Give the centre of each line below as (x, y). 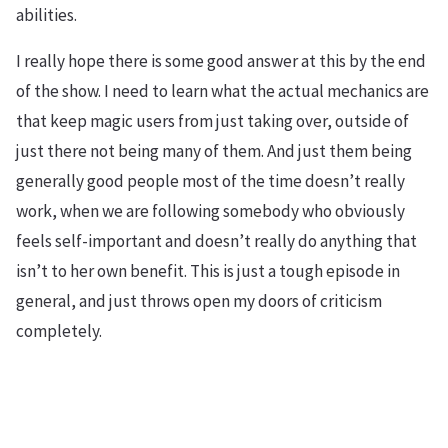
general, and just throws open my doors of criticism (199, 301)
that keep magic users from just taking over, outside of (212, 121)
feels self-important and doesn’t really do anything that (216, 241)
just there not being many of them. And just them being (214, 151)
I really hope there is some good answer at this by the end (221, 61)
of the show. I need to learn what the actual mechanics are (222, 91)
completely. (59, 331)
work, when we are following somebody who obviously (210, 211)
